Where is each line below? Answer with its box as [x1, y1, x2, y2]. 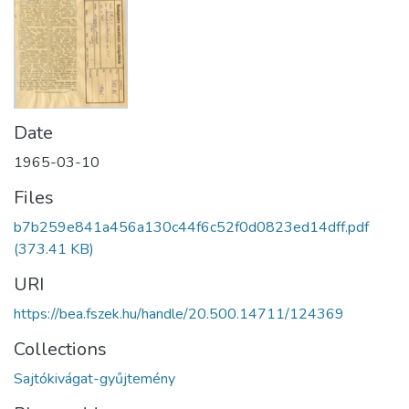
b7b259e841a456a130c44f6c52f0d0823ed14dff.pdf [14, 217, 369, 237]
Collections [14, 337, 107, 362]
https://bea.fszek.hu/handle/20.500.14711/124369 [14, 304, 344, 324]
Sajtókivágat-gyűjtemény [14, 369, 175, 389]
